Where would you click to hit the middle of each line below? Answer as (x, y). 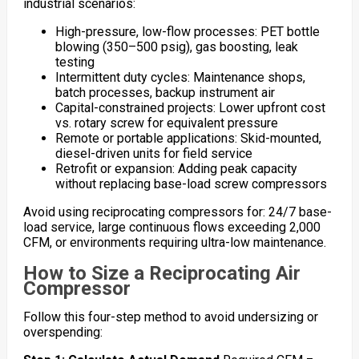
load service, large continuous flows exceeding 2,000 (171, 228)
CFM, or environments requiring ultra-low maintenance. (174, 243)
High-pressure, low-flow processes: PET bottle (187, 32)
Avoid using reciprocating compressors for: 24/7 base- (177, 212)
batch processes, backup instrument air (165, 93)
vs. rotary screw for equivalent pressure (166, 123)
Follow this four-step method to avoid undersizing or (170, 317)
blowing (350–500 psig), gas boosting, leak (176, 47)
